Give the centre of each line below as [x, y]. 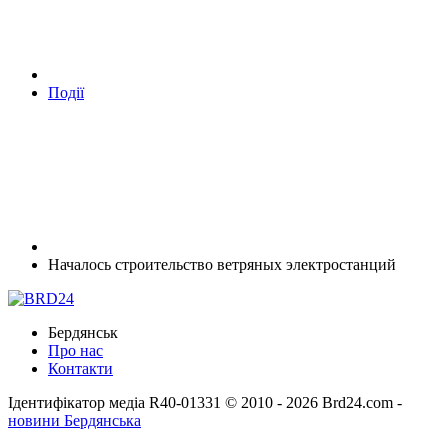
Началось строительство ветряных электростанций [222, 264]
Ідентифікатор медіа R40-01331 [114, 402]
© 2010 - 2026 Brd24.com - [313, 402]
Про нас [75, 350]
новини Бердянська [74, 420]
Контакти [80, 368]
